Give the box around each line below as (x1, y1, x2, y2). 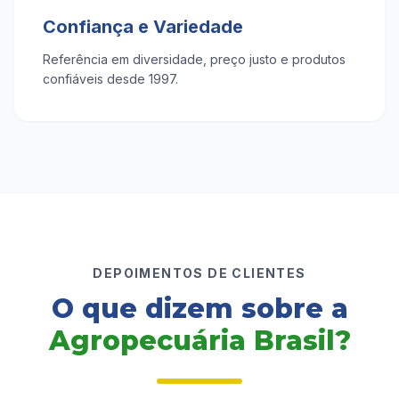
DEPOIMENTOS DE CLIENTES (93, 265, 306, 281)
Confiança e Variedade (43, 16, 243, 37)
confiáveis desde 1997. (43, 71, 178, 86)
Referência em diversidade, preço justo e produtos (43, 52, 346, 67)
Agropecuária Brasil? (48, 324, 351, 357)
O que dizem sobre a (51, 292, 348, 325)
